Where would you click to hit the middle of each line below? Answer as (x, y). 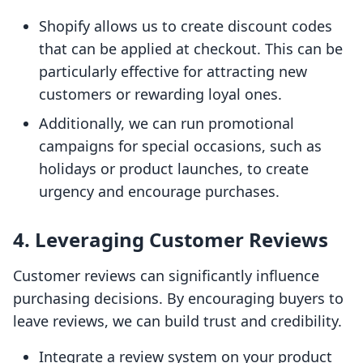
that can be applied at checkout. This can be (191, 49)
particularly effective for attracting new (173, 72)
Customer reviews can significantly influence (166, 276)
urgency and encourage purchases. (159, 192)
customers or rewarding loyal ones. (160, 94)
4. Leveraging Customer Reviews (171, 240)
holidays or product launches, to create (174, 169)
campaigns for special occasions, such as (180, 146)
